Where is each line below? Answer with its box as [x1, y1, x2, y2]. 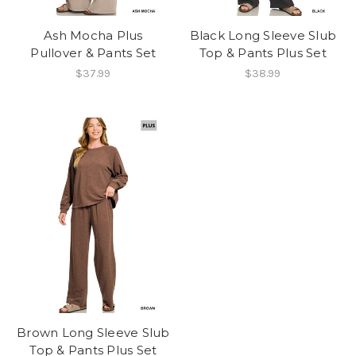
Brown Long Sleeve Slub [17, 325, 170, 341]
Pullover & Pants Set [30, 45, 157, 61]
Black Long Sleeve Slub [189, 28, 336, 44]
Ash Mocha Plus [44, 28, 143, 44]
